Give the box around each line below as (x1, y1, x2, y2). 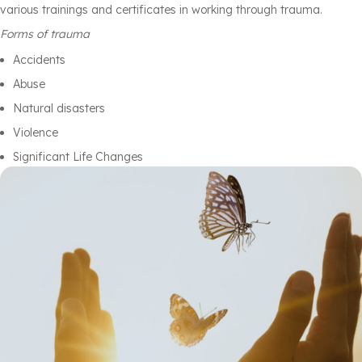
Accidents (13, 53, 65, 68)
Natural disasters (13, 101, 105, 116)
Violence (13, 125, 58, 141)
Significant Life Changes (13, 149, 143, 165)
